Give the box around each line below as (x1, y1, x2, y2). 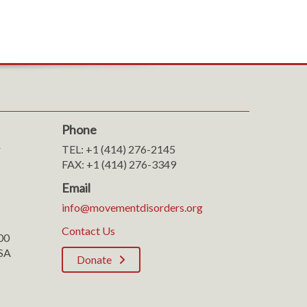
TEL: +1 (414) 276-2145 (61, 143, 175, 156)
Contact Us (61, 224, 115, 237)
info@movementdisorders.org (61, 201, 203, 214)
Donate (76, 253, 112, 266)
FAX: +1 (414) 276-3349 (61, 158, 176, 171)
